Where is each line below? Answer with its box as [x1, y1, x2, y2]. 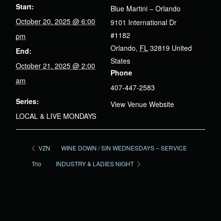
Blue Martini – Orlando [110, 3, 181, 14]
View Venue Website [110, 99, 174, 110]
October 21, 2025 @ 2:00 [16, 61, 95, 71]
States [110, 56, 130, 66]
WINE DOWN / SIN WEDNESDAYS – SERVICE [61, 143, 187, 152]
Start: [16, 1, 34, 12]
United [172, 43, 192, 53]
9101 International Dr [110, 17, 177, 28]
